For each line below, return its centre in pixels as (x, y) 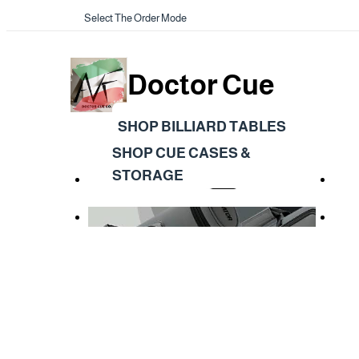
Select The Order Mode (135, 18)
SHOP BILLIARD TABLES (202, 126)
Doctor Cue (201, 85)
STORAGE (148, 175)
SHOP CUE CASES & (182, 153)
